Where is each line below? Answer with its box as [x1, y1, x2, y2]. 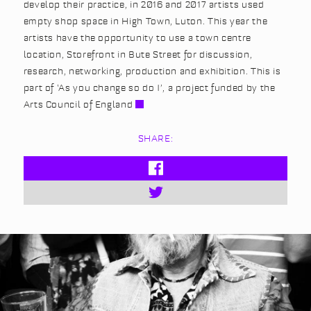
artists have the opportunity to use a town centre [23, 32, 251, 43]
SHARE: [137, 132, 174, 144]
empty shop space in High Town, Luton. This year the [23, 15, 268, 26]
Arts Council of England [23, 99, 133, 110]
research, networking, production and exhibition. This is [23, 65, 281, 76]
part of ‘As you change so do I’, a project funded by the [23, 82, 276, 93]
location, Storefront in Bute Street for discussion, [23, 49, 253, 60]
